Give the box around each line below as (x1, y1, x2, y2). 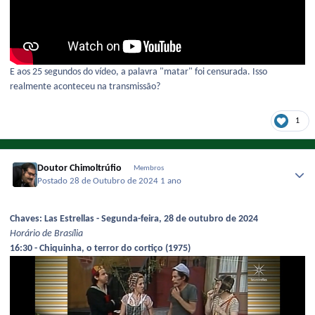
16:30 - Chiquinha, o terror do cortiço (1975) (10, 243, 191, 255)
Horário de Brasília (10, 229, 83, 240)
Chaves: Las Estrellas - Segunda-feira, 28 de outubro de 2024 (10, 214, 258, 225)
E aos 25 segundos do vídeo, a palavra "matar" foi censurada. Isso (10, 66, 267, 77)
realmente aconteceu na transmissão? (10, 81, 160, 92)
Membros (133, 164, 164, 172)
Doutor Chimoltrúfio (37, 162, 122, 174)
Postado (37, 177, 70, 186)
